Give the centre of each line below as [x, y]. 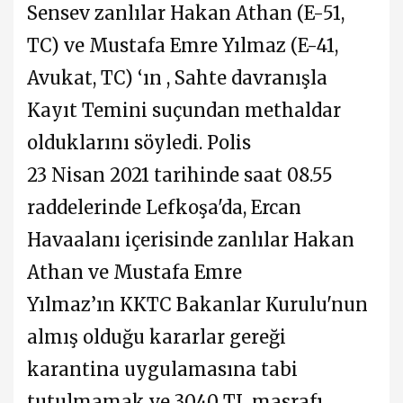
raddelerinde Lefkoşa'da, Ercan [164, 207]
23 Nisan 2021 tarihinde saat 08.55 [180, 175]
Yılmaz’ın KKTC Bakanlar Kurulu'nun [197, 304]
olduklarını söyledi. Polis [139, 142]
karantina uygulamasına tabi [162, 369]
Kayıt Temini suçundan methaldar [184, 110]
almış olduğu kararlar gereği [157, 336]
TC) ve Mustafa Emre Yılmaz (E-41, [183, 45]
